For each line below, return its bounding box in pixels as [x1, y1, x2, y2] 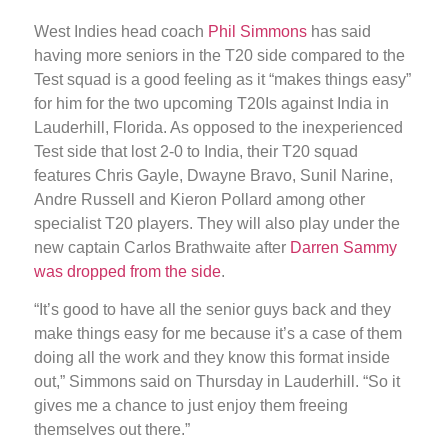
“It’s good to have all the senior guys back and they [34, 300, 391, 318]
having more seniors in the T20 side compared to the [34, 46, 405, 64]
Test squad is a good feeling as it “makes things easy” [34, 70, 411, 88]
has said [307, 22, 371, 40]
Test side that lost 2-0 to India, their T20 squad [34, 142, 358, 160]
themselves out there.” [34, 420, 190, 438]
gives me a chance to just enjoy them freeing [34, 396, 348, 414]
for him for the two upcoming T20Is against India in [34, 94, 389, 112]
